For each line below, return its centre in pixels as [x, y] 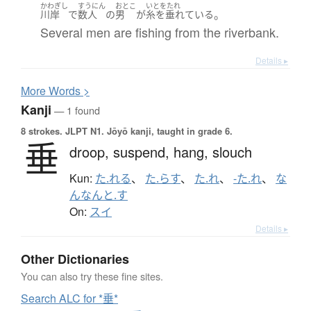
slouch [232, 152]
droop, [91, 152]
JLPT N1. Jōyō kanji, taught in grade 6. [148, 131]
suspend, [143, 152]
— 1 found [76, 110]
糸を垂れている [179, 15]
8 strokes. [42, 131]
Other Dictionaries [75, 259]
